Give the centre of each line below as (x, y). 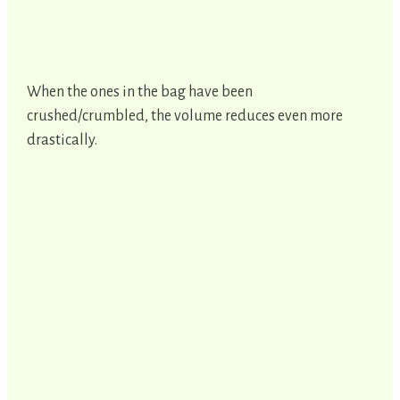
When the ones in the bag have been (140, 92)
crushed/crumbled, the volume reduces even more (185, 116)
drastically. (62, 140)
